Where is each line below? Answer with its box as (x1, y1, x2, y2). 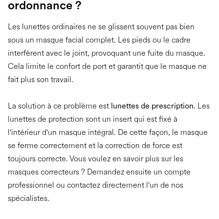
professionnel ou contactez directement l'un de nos (8, 180, 183, 190)
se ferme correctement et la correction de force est (8, 140, 182, 150)
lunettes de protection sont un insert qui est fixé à (8, 114, 177, 124)
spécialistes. (8, 193, 49, 203)
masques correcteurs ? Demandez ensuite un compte (8, 167, 191, 176)
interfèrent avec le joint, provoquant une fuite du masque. (8, 48, 205, 58)
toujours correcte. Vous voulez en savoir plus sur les (8, 153, 183, 163)
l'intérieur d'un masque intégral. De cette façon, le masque (8, 127, 208, 137)
